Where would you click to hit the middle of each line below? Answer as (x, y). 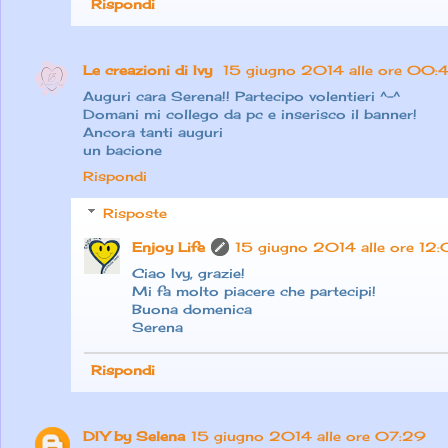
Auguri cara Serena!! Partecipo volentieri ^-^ (241, 95)
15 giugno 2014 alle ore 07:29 (308, 436)
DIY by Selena (134, 436)
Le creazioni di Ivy (150, 69)
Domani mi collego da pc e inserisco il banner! (250, 113)
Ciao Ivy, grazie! (188, 273)
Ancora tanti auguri (153, 131)
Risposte (134, 213)
